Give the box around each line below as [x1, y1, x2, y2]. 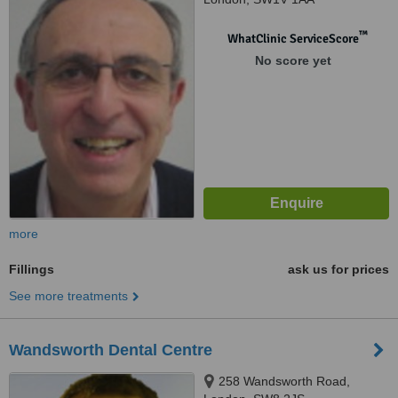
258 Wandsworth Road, [219, 374, 350, 388]
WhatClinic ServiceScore [227, 31, 359, 46]
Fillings [9, 262, 54, 276]
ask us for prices [288, 262, 389, 276]
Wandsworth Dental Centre [9, 341, 212, 359]
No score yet [254, 53, 331, 68]
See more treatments [9, 289, 128, 303]
